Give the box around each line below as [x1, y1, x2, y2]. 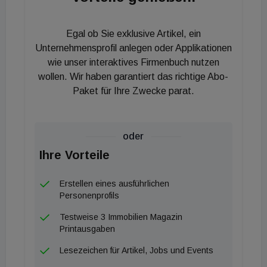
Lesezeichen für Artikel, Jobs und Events [60, 245, 213, 255]
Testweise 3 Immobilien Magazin [60, 212, 182, 222]
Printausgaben [60, 223, 115, 234]
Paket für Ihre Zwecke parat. [72, 85, 194, 96]
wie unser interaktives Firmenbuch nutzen [47, 57, 219, 67]
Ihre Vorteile [39, 148, 110, 162]
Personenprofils [60, 190, 119, 200]
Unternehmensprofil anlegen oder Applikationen [35, 42, 232, 53]
